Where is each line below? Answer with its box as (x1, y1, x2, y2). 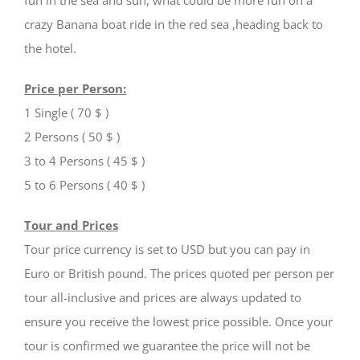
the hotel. (23, 39, 76, 56)
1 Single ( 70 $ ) (23, 104, 108, 121)
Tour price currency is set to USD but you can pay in (23, 240, 310, 257)
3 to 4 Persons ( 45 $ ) (23, 152, 145, 169)
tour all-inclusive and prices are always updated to (23, 288, 301, 305)
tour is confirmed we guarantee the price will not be (23, 337, 310, 354)
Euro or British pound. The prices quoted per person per (23, 264, 334, 281)
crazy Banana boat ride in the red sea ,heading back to (23, 15, 323, 32)
